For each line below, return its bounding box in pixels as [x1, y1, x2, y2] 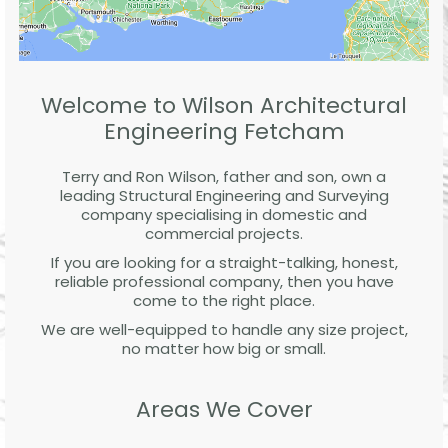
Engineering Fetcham [103, 115, 345, 147]
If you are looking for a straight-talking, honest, [50, 251, 398, 273]
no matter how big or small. [122, 337, 326, 359]
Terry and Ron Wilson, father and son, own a [62, 165, 386, 187]
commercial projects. [145, 222, 303, 244]
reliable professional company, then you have [54, 270, 394, 292]
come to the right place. [133, 289, 315, 311]
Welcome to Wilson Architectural [41, 89, 407, 121]
